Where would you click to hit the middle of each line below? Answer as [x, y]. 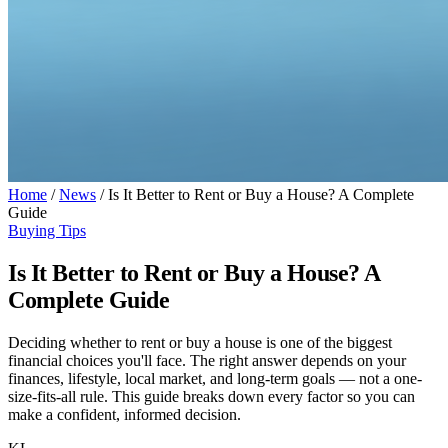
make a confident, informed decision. [124, 414]
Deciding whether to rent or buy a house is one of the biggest [200, 342]
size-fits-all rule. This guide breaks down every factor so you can [211, 396]
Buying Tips [47, 230]
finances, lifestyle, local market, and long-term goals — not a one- [215, 378]
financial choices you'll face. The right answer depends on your [207, 360]
